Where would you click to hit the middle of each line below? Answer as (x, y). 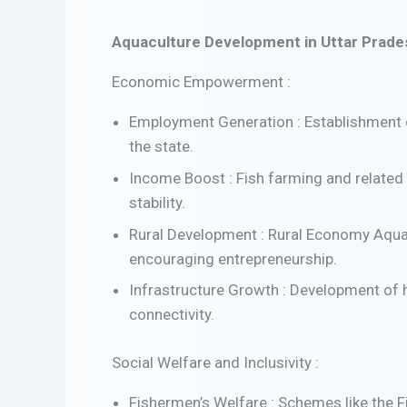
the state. (161, 147)
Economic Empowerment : (201, 82)
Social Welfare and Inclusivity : (215, 362)
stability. (157, 203)
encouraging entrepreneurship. (233, 258)
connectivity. (171, 315)
